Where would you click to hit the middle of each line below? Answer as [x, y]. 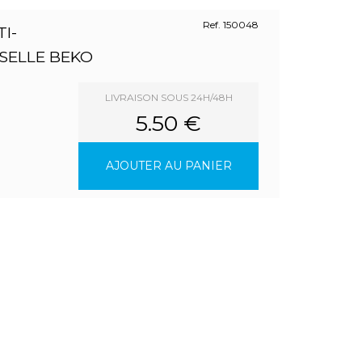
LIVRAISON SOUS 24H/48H [168, 98]
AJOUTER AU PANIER [168, 166]
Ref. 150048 [231, 25]
